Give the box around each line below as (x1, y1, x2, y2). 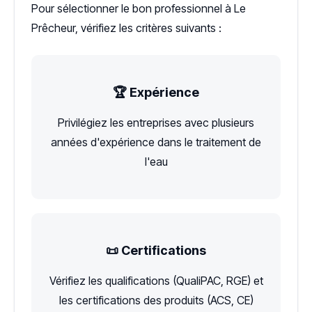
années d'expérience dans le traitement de (51, 134, 261, 149)
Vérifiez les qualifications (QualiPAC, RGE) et (49, 273, 263, 288)
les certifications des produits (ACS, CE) (58, 292, 253, 307)
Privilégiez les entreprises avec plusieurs (58, 115, 254, 130)
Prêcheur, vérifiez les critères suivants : (31, 20, 221, 35)
